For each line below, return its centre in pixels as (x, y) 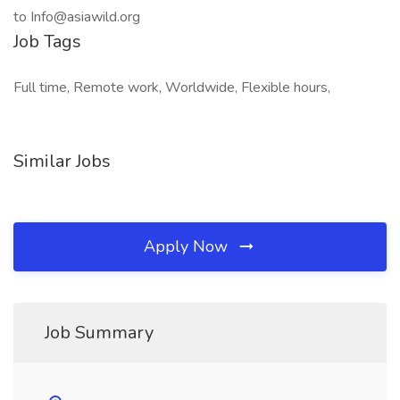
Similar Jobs (62, 161)
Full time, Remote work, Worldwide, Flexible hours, (172, 87)
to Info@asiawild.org (77, 17)
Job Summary (99, 333)
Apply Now (188, 246)
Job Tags (47, 42)
